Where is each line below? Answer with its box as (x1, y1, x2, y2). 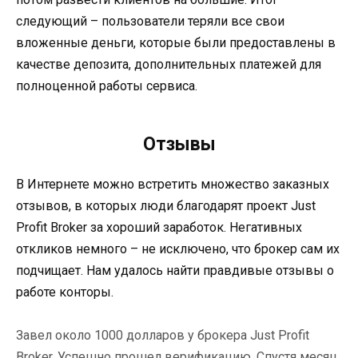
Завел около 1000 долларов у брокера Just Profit (16, 327, 309, 343)
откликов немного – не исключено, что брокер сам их (16, 241, 340, 257)
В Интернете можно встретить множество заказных (16, 176, 329, 192)
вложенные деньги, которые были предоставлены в (16, 34, 336, 50)
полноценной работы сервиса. (16, 78, 197, 93)
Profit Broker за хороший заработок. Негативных (16, 219, 302, 235)
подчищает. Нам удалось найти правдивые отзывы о (16, 262, 334, 278)
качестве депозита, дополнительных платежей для (16, 56, 321, 72)
